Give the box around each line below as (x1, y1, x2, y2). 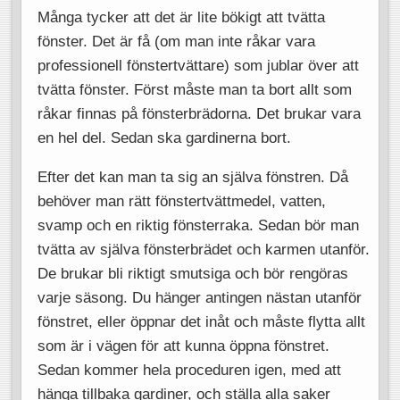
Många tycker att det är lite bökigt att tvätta (37, 7, 325, 26)
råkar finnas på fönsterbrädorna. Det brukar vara (37, 104, 361, 122)
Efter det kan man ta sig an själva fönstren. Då (37, 168, 348, 187)
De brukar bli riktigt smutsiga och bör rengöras (37, 264, 348, 283)
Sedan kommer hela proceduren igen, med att (37, 361, 341, 379)
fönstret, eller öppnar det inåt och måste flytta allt (37, 312, 365, 331)
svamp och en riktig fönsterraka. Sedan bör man (37, 216, 359, 235)
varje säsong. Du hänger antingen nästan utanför (37, 288, 362, 307)
